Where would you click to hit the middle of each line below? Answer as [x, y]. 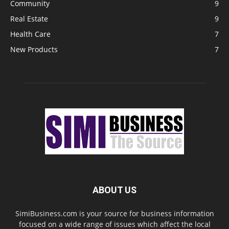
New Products [34, 49]
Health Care [30, 34]
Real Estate [29, 18]
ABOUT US [114, 190]
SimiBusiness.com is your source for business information [114, 213]
